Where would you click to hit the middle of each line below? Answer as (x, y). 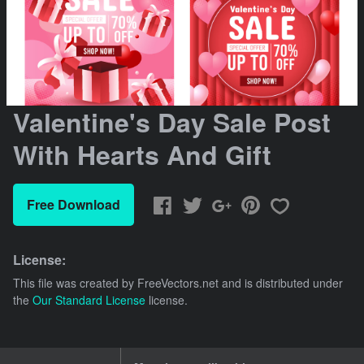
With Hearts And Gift (142, 155)
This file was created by (75, 283)
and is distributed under (281, 283)
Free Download (74, 205)
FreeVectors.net (178, 283)
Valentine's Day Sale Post (172, 122)
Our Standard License (89, 300)
